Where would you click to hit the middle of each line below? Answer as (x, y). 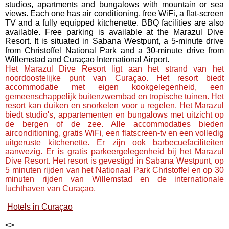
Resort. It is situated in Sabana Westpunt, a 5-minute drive (114, 41)
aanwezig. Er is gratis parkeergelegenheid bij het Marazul (114, 152)
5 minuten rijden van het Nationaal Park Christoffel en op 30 (114, 170)
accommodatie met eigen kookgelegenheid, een (114, 87)
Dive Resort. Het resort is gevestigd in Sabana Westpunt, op (114, 161)
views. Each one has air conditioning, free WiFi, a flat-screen (114, 14)
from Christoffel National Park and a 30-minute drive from (114, 50)
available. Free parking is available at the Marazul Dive (114, 32)
